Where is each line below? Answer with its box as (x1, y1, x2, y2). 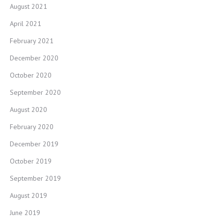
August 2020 (10, 105, 47, 114)
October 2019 (10, 157, 52, 165)
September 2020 (10, 88, 61, 97)
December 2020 (10, 54, 58, 62)
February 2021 (10, 36, 54, 45)
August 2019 (10, 191, 47, 200)
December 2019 (10, 139, 58, 148)
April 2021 (10, 19, 41, 28)
